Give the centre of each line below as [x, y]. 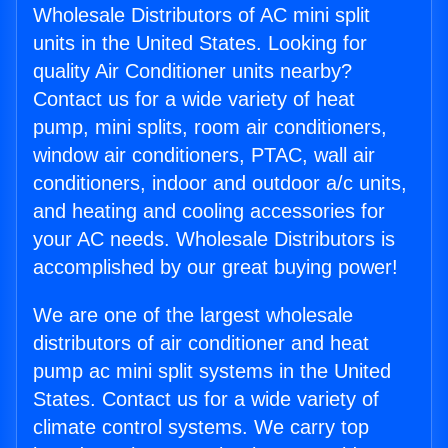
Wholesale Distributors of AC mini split [201, 15]
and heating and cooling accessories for [209, 211]
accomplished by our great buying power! [215, 267]
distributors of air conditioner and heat [201, 343]
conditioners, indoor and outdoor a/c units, [220, 183]
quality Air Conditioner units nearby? [192, 71]
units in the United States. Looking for [200, 43]
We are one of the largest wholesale [193, 315]
